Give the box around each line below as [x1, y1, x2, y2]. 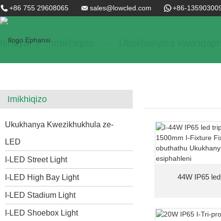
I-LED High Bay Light [5, 173, 79, 182]
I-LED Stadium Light [5, 190, 75, 199]
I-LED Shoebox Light [5, 208, 78, 217]
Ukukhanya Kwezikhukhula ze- [5, 120, 113, 129]
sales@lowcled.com [90, 4, 151, 12]
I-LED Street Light [5, 155, 67, 164]
